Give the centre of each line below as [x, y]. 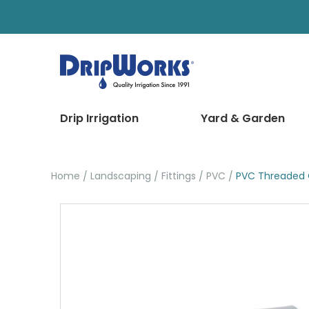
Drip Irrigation [99, 118]
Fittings [179, 176]
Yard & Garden [243, 118]
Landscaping [121, 176]
